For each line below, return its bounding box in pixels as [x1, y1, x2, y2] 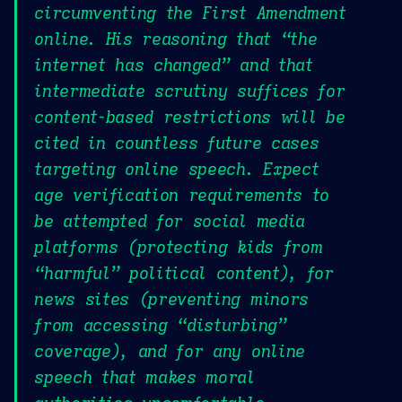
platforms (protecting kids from [34, 236, 323, 258]
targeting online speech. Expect [34, 158, 319, 180]
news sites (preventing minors [34, 288, 309, 310]
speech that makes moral [34, 366, 255, 389]
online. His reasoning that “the [34, 28, 318, 50]
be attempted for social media [34, 210, 305, 232]
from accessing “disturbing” [34, 314, 287, 336]
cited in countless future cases [34, 132, 319, 154]
